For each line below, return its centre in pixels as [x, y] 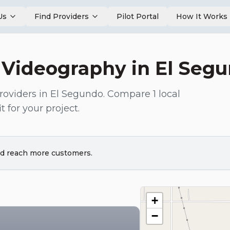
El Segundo [77, 94]
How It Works [202, 16]
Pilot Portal [137, 16]
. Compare [128, 94]
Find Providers [61, 16]
